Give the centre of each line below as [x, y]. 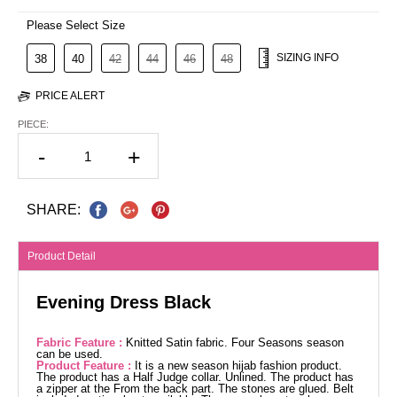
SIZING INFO [307, 58]
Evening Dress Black [124, 303]
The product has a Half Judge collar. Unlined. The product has [195, 378]
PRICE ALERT [70, 96]
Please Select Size [76, 25]
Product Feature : [86, 366]
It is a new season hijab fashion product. [238, 366]
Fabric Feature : [81, 343]
